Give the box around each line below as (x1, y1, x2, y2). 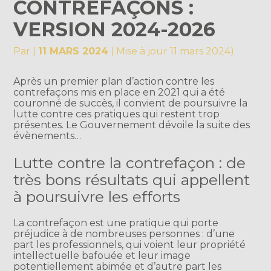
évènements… (13, 130, 82, 142)
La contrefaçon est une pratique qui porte (13, 217, 219, 229)
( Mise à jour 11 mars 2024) (108, 45, 235, 57)
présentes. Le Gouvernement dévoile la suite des (13, 119, 250, 131)
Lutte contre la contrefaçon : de (13, 153, 246, 172)
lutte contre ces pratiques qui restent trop (13, 108, 220, 120)
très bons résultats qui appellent (13, 170, 250, 189)
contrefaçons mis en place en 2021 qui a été (13, 87, 226, 99)
